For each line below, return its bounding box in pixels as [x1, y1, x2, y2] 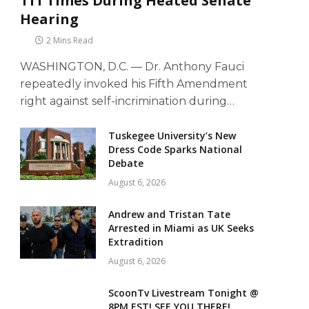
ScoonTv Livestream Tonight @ [108, 286, 259, 300]
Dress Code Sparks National [108, 143, 242, 157]
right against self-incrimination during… [20, 94, 235, 108]
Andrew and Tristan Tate [108, 208, 230, 221]
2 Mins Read [46, 34, 93, 47]
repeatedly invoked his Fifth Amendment [20, 77, 248, 91]
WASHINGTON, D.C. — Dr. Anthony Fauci [20, 60, 244, 74]
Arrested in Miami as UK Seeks [108, 221, 254, 235]
